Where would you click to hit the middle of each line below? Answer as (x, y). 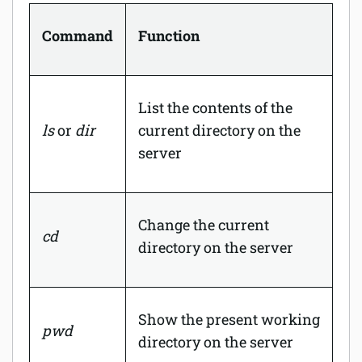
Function (169, 35)
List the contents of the (215, 107)
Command (78, 35)
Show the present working (229, 319)
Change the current (204, 224)
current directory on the (219, 130)
